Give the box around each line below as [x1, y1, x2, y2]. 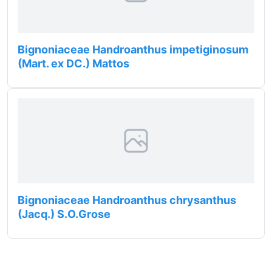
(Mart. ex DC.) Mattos [18, 57, 129, 70]
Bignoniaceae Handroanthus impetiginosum [18, 43, 248, 56]
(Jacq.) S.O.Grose [18, 208, 110, 220]
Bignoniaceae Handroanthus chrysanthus [18, 194, 236, 206]
